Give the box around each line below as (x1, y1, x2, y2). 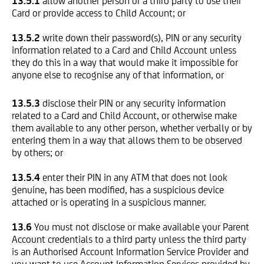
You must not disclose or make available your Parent (34, 221, 249, 233)
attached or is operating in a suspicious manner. (12, 196, 206, 208)
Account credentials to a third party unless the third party (12, 233, 246, 245)
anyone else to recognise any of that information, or (12, 69, 224, 81)
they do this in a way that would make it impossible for (12, 57, 238, 68)
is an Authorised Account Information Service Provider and (12, 246, 249, 258)
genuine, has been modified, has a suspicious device (12, 184, 224, 196)
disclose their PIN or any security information (42, 97, 226, 109)
